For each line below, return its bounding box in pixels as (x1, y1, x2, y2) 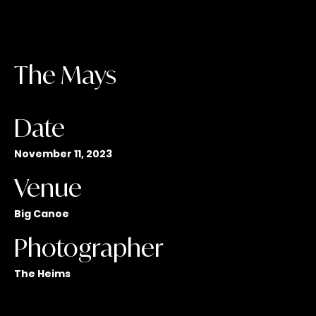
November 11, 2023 (14, 146, 112, 161)
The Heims (14, 266, 71, 281)
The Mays (14, 59, 116, 90)
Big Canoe (14, 206, 69, 221)
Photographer (14, 232, 164, 262)
